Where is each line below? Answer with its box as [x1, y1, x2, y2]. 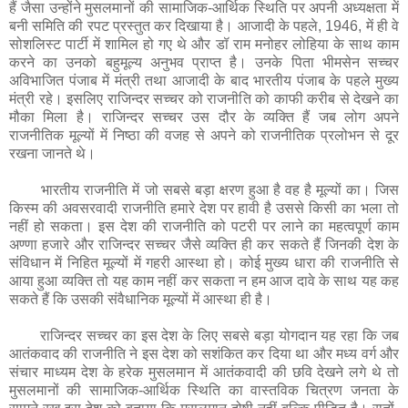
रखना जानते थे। [9, 146, 96, 161]
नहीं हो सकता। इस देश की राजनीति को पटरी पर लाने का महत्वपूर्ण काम [9, 219, 399, 234]
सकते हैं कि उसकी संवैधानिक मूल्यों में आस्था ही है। [9, 291, 272, 307]
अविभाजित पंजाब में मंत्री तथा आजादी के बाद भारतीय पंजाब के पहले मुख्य [9, 73, 399, 88]
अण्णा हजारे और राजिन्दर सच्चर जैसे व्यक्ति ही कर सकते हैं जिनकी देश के [9, 237, 399, 252]
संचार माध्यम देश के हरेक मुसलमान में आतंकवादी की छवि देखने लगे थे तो [9, 364, 399, 380]
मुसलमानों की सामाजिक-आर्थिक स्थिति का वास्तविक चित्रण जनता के [9, 382, 399, 398]
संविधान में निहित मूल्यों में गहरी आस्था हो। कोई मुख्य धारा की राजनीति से [9, 255, 399, 270]
